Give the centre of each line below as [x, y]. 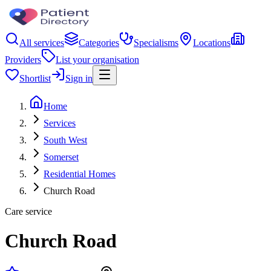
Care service [28, 211]
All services [42, 43]
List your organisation [97, 60]
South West [65, 140]
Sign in [79, 78]
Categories [99, 43]
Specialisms [156, 43]
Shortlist [35, 78]
